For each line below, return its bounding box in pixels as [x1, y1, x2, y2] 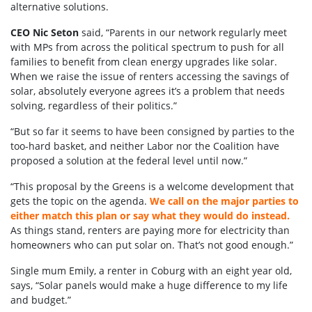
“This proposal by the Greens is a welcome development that [10, 180, 294, 193]
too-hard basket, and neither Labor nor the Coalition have [10, 139, 279, 153]
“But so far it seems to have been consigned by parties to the [10, 125, 295, 138]
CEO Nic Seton [10, 26, 79, 39]
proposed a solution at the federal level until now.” [10, 154, 247, 167]
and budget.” [10, 293, 71, 306]
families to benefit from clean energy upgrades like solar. [10, 55, 277, 68]
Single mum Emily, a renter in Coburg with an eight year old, [10, 264, 292, 277]
